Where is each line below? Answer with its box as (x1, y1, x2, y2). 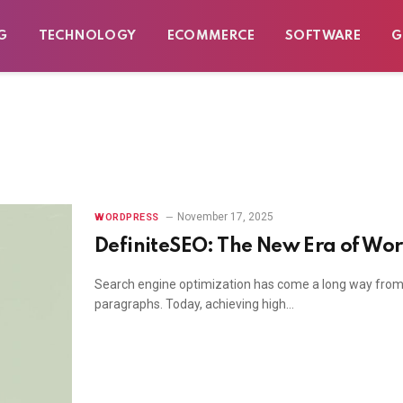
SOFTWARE (285, 30, 362, 42)
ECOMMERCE (166, 30, 255, 42)
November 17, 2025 (176, 210, 273, 223)
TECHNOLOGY (38, 30, 137, 42)
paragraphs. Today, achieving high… (94, 297, 294, 311)
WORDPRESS (94, 211, 159, 223)
